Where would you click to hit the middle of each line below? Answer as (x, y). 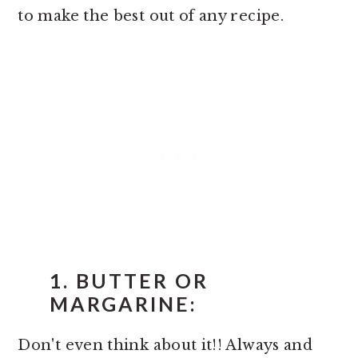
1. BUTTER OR (129, 280)
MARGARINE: (124, 304)
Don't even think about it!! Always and (165, 345)
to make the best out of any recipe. (151, 16)
